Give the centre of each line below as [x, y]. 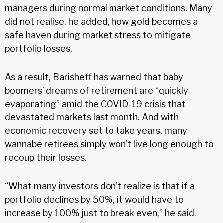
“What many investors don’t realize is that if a [100, 186]
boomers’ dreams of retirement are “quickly [97, 90]
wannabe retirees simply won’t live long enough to [109, 144]
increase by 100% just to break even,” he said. [101, 213]
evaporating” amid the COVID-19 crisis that [95, 104]
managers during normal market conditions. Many [109, 8]
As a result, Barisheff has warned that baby [94, 77]
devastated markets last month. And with [92, 117]
